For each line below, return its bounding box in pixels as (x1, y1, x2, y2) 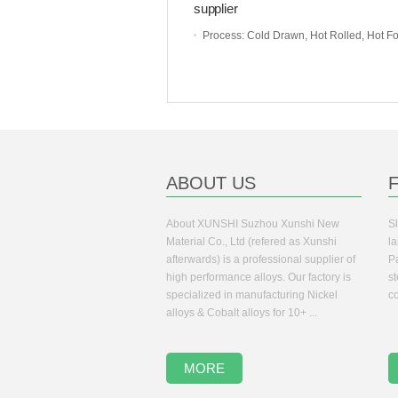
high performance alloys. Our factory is (166, 271, 351, 283)
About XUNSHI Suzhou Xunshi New (166, 218, 339, 230)
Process (203, 29, 242, 42)
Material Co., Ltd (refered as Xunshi (166, 235, 337, 248)
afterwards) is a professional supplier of (166, 253, 355, 266)
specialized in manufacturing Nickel (166, 289, 338, 301)
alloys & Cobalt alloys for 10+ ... (166, 306, 317, 319)
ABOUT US (166, 173, 256, 193)
